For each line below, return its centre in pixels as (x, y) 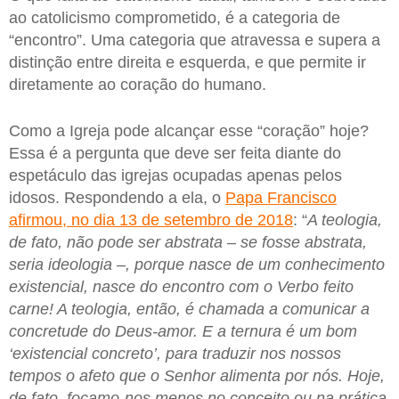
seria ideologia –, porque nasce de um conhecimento (197, 265)
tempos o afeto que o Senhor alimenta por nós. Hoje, (197, 376)
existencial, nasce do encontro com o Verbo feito (181, 287)
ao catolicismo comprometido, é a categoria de (175, 18)
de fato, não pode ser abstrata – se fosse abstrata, (188, 243)
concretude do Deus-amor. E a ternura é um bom (183, 332)
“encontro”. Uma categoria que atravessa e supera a (195, 41)
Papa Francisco (281, 198)
